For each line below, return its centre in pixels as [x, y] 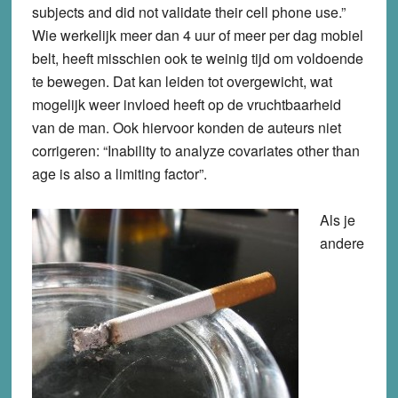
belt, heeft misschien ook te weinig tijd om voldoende [197, 58]
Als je [337, 219]
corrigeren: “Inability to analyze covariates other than [195, 150]
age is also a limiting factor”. [119, 173]
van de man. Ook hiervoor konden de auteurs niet [186, 127]
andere [342, 243]
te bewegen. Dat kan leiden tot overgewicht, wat [182, 81]
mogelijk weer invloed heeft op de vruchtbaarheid [186, 104]
